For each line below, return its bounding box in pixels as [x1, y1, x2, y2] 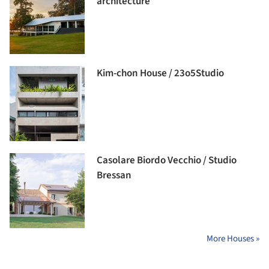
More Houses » [207, 232, 259, 246]
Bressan [97, 168, 131, 183]
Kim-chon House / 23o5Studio [97, 66, 224, 81]
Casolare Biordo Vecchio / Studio [97, 153, 237, 168]
